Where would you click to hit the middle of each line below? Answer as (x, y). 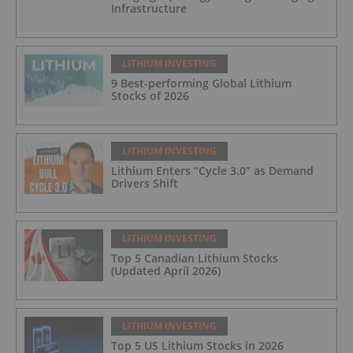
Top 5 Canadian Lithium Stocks (195, 258)
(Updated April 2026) (166, 270)
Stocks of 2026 (150, 95)
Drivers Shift (145, 183)
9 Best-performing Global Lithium (201, 83)
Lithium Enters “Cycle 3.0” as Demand (212, 170)
